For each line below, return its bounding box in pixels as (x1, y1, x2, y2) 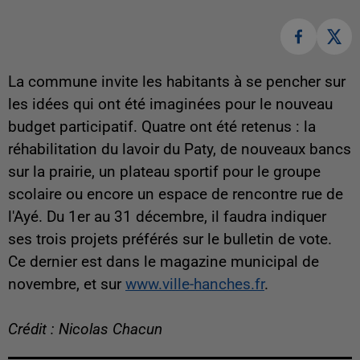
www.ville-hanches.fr (125, 275, 264, 293)
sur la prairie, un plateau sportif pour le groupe (8, 162, 321, 181)
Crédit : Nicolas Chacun (8, 320, 162, 338)
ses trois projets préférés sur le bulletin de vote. (8, 230, 332, 248)
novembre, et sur (8, 275, 125, 293)
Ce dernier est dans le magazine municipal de (8, 252, 319, 271)
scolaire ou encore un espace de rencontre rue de (8, 185, 343, 203)
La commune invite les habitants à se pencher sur (8, 72, 346, 91)
